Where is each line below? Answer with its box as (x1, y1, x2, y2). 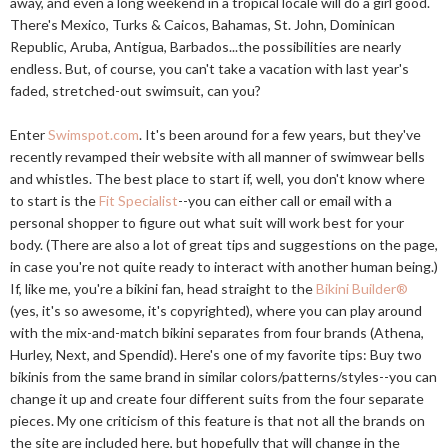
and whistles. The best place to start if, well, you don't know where (10, 170, 425, 187)
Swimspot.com (48, 126, 139, 143)
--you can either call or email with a (178, 192, 392, 209)
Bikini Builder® (316, 280, 408, 297)
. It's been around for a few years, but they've (139, 126, 421, 143)
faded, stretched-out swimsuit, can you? (10, 82, 261, 99)
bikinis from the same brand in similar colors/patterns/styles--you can (10, 368, 437, 385)
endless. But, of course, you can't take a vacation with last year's (10, 60, 409, 77)
